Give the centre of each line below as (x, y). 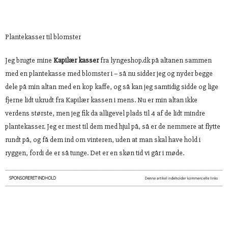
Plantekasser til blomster (43, 37)
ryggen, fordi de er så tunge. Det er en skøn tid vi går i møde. (95, 153)
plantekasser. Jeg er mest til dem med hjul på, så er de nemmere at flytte (113, 127)
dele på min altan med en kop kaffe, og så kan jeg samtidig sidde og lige (112, 87)
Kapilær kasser (76, 61)
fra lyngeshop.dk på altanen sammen (155, 61)
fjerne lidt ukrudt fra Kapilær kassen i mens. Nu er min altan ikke (101, 100)
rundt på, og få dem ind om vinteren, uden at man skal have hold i (103, 140)
